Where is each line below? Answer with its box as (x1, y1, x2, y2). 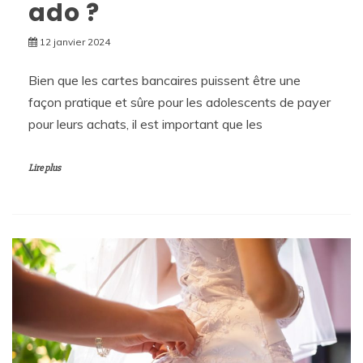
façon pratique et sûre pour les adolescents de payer (28, 93, 331, 110)
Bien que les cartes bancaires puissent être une (28, 71, 301, 88)
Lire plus (28, 161, 61, 174)
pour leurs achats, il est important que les (28, 115, 263, 132)
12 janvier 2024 (40, 35, 110, 48)
